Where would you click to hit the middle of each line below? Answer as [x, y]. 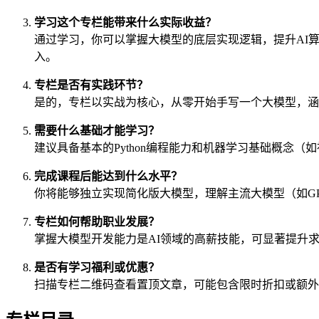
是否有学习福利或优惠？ [97, 267]
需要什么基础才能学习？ [97, 130]
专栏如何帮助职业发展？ [97, 221]
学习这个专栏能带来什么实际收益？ [125, 22]
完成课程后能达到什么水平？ [108, 176]
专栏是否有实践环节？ [91, 85]
